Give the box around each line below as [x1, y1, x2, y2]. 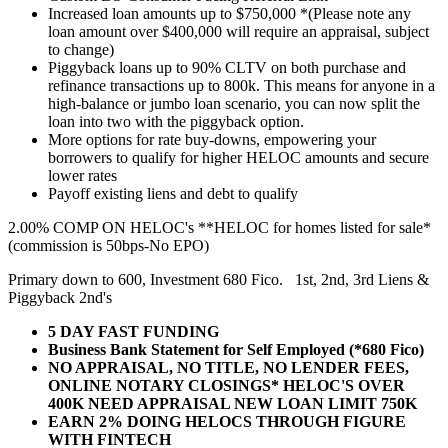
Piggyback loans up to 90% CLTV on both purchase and [48, 58, 406, 76]
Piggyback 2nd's [8, 288, 112, 306]
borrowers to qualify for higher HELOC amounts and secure [48, 148, 429, 166]
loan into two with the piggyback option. [48, 112, 312, 130]
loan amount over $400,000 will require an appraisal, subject [48, 22, 429, 40]
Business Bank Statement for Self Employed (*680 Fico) [48, 340, 424, 358]
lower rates [48, 166, 117, 184]
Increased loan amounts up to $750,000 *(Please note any [48, 4, 411, 22]
